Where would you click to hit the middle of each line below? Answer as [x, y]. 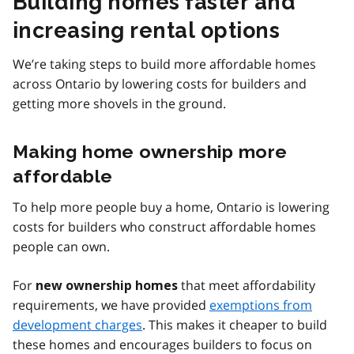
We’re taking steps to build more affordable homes [164, 64]
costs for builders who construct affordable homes [164, 227]
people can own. [61, 247]
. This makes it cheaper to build [235, 325]
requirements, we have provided [111, 305]
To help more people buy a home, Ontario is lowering [171, 207]
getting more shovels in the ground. [119, 104]
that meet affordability [247, 286]
